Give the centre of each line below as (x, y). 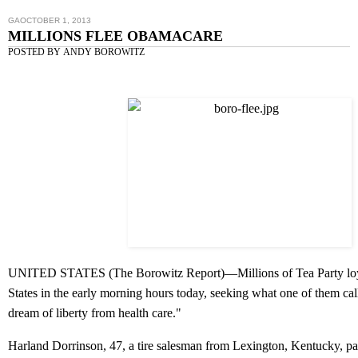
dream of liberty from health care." (95, 313)
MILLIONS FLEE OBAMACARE (115, 36)
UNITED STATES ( (60, 273)
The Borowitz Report (167, 273)
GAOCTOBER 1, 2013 (50, 21)
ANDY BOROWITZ (104, 52)
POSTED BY (36, 52)
